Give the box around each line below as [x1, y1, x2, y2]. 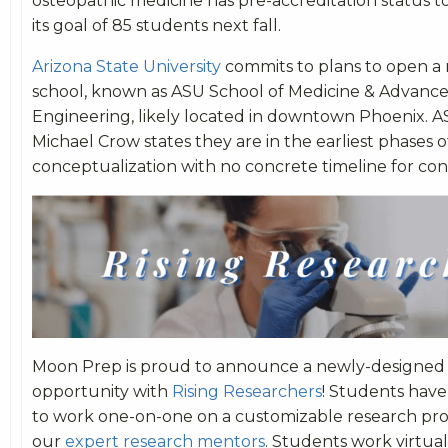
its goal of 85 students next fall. [32, 16, 289, 36]
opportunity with [32, 381, 172, 401]
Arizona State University [32, 57, 221, 77]
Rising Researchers [172, 381, 322, 401]
